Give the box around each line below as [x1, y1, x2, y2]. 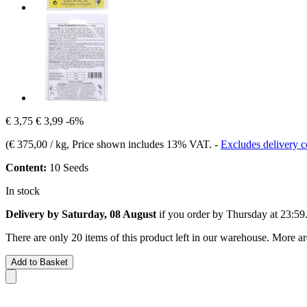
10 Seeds [47, 161, 88, 173]
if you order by [156, 208, 226, 220]
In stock [5, 184, 40, 197]
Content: [5, 161, 47, 173]
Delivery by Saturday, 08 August [5, 208, 156, 220]
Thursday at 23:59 [226, 208, 305, 220]
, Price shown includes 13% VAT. [66, 138, 214, 150]
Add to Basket [11, 256, 68, 267]
